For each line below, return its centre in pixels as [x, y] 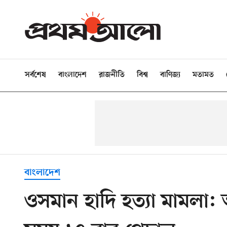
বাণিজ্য [170, 75]
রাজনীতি [112, 75]
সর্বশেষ [35, 75]
